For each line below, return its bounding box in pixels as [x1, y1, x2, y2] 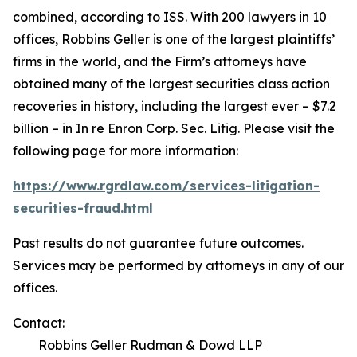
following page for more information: [13, 143, 238, 159]
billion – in [13, 120, 76, 136]
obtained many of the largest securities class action [13, 76, 330, 92]
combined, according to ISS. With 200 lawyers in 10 [13, 9, 327, 25]
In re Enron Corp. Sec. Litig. [76, 120, 240, 136]
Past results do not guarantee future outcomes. [13, 235, 307, 251]
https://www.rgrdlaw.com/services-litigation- [13, 178, 320, 194]
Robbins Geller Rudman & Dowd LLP [13, 337, 262, 353]
